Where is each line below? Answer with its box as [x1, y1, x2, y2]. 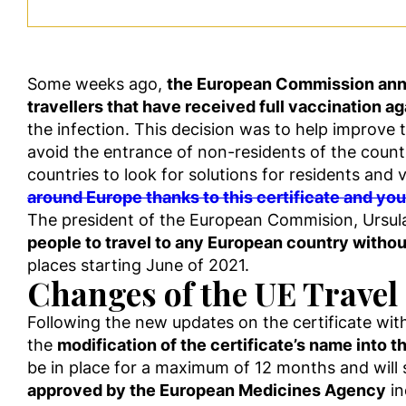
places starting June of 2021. [27, 256, 249, 275]
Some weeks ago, [27, 74, 167, 93]
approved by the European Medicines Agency [27, 381, 386, 400]
